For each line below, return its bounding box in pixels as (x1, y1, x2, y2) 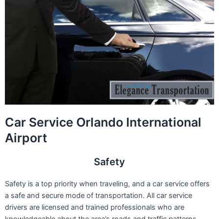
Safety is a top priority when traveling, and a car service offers (5, 179, 210, 189)
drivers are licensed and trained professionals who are (5, 203, 184, 212)
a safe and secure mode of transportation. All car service (5, 191, 192, 200)
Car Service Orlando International (5, 115, 201, 130)
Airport (5, 131, 47, 146)
